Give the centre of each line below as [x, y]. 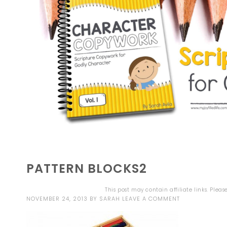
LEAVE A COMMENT [151, 198]
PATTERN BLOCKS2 [87, 168]
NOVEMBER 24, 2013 [57, 198]
